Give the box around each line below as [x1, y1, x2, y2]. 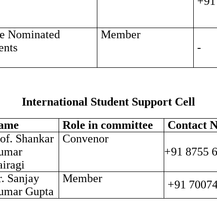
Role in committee [62, 119, 153, 131]
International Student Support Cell [22, 95, 195, 108]
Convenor [62, 132, 108, 145]
